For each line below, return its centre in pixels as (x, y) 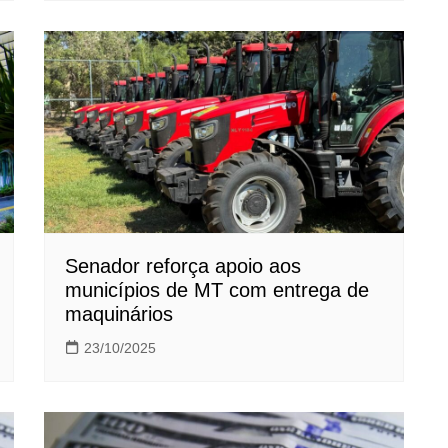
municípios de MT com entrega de (217, 290)
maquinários (119, 314)
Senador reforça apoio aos (183, 266)
